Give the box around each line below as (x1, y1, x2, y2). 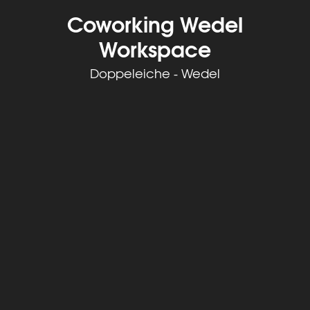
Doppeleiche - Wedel (90, 64, 220, 82)
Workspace (99, 32, 211, 64)
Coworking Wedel (67, 7, 243, 39)
